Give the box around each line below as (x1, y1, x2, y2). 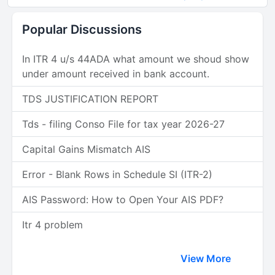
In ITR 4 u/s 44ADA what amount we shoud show (22, 53, 249, 65)
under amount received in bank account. (22, 68, 209, 80)
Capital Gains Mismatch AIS (22, 143, 150, 155)
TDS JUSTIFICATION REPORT (22, 93, 158, 105)
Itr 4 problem (22, 219, 83, 231)
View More (180, 252, 233, 265)
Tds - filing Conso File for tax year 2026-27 (22, 118, 225, 130)
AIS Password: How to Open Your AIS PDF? (22, 193, 223, 206)
